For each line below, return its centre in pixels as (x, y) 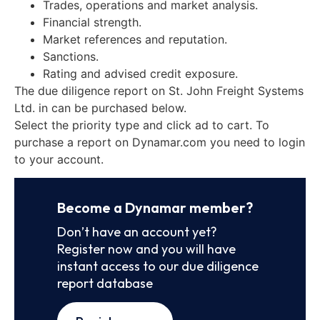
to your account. (59, 159)
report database (105, 283)
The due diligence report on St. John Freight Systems (159, 90)
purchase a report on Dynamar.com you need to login (160, 142)
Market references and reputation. (135, 39)
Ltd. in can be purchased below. (100, 107)
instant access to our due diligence (158, 266)
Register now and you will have (146, 249)
